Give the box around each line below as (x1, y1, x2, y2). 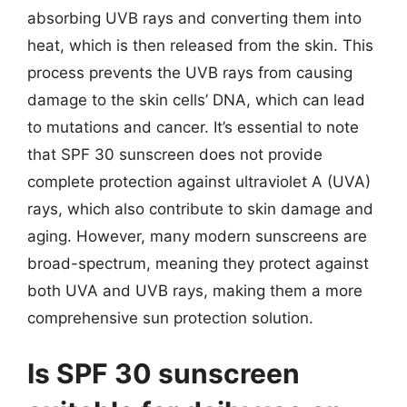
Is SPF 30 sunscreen (27, 357, 300, 390)
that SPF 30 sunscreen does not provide (27, 144, 323, 164)
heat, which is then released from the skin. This (27, 35, 373, 55)
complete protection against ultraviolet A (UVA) (27, 172, 371, 191)
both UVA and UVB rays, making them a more (27, 281, 362, 300)
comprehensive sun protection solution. (27, 308, 313, 327)
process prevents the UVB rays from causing (27, 63, 352, 82)
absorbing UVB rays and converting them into (27, 8, 362, 27)
